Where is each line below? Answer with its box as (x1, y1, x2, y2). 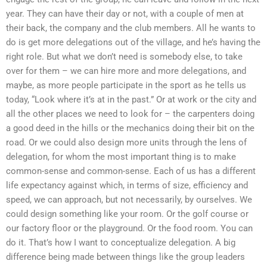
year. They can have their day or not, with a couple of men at (6, 8, 244, 19)
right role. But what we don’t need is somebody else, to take (6, 51, 243, 62)
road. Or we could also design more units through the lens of (6, 136, 247, 148)
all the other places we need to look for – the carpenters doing (6, 108, 254, 119)
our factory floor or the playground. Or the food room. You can (6, 222, 253, 234)
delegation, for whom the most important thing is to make (6, 151, 236, 162)
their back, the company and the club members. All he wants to (6, 22, 256, 33)
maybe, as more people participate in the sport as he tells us (6, 79, 246, 91)
